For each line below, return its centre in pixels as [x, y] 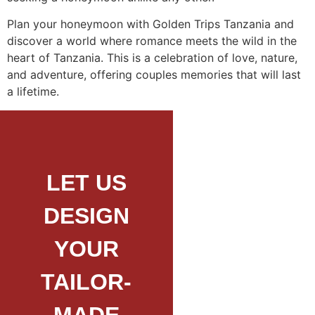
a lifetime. [33, 92]
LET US [86, 182]
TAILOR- [86, 282]
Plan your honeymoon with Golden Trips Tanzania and [150, 24]
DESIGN [86, 216]
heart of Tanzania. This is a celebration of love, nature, [152, 58]
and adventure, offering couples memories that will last [154, 75]
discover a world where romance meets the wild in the [152, 41]
